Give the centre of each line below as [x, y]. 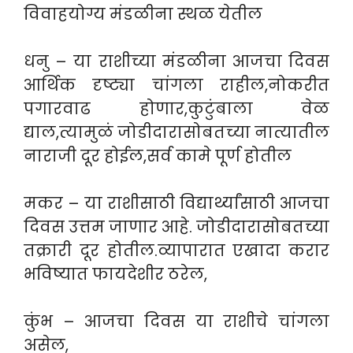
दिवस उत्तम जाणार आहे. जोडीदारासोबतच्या [176, 227]
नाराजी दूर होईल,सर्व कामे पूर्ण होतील [158, 156]
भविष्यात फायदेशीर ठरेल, [115, 274]
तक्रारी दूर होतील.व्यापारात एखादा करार [176, 251]
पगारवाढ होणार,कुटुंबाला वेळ [176, 109]
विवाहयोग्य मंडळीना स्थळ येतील [143, 14]
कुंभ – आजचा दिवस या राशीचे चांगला [176, 321]
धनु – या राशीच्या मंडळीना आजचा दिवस [176, 61]
